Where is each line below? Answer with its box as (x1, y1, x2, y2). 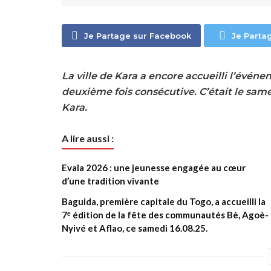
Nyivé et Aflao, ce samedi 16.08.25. (62, 223, 207, 234)
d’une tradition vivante (62, 175, 159, 187)
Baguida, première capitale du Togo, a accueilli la (62, 196, 266, 207)
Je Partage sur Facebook (84, 31, 192, 41)
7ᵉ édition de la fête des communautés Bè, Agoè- (62, 209, 269, 221)
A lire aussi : (62, 132, 114, 145)
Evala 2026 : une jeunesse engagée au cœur (62, 162, 246, 174)
